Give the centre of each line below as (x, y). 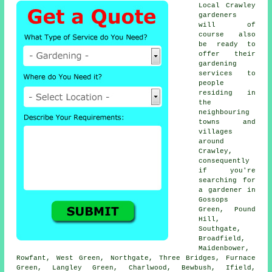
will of (227, 25)
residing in (227, 93)
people (212, 83)
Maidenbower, (224, 248)
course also (227, 34)
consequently (224, 161)
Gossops (214, 199)
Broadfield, (222, 238)
